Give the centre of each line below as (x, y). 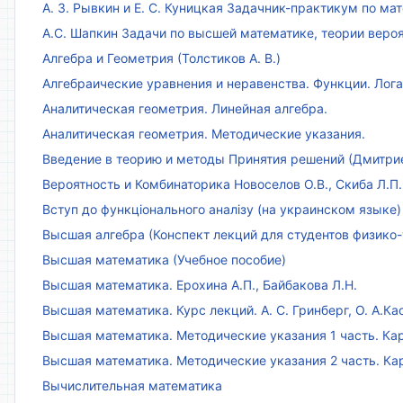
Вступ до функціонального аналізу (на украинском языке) (222, 210)
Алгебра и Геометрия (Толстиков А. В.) (161, 58)
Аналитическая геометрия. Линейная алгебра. (185, 109)
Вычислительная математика (132, 386)
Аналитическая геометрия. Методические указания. (204, 134)
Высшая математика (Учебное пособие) (164, 260)
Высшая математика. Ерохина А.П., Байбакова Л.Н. (200, 285)
